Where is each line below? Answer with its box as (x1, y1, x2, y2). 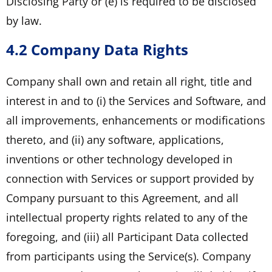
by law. (6, 13, 42, 28)
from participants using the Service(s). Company (6, 248, 251, 263)
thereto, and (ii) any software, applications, (6, 132, 224, 147)
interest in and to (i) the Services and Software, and (6, 93, 266, 108)
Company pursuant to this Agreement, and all (6, 190, 239, 205)
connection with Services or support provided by (6, 171, 254, 186)
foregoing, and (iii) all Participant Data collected (6, 229, 248, 244)
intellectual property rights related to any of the (6, 209, 248, 225)
